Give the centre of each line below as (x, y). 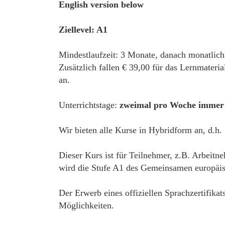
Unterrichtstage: (89, 105)
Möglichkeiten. (86, 205)
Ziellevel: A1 (83, 30)
